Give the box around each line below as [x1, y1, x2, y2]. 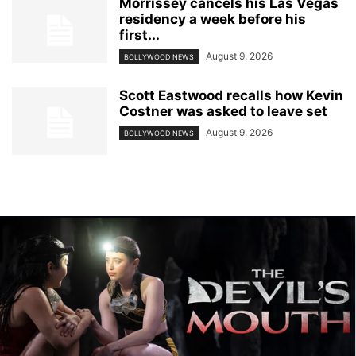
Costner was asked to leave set [119, 103, 327, 119]
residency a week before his [119, 10, 306, 27]
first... [119, 26, 160, 43]
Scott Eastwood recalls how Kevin [119, 87, 343, 103]
